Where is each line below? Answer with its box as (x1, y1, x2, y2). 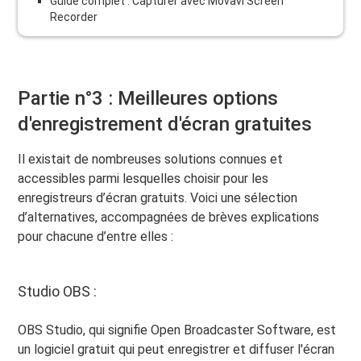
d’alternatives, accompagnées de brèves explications (18, 209, 320, 225)
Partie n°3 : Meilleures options (18, 86, 279, 110)
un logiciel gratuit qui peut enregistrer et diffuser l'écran (18, 341, 335, 357)
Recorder (50, 10, 98, 23)
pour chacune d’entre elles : (18, 228, 174, 244)
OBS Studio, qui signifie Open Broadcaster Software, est (18, 322, 337, 338)
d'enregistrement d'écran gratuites (18, 112, 313, 135)
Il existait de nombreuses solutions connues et (18, 151, 284, 167)
